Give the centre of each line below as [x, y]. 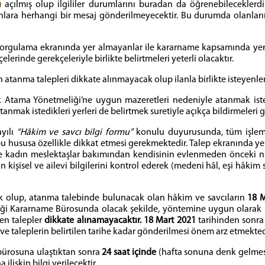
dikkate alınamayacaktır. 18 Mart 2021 [120, 221]
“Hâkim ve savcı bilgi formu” [75, 132]
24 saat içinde [129, 253]
